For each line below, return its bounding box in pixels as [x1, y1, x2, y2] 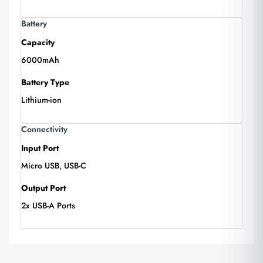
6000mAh [21, 54, 59, 66]
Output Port [21, 182, 66, 194]
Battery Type [21, 76, 69, 88]
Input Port [21, 142, 59, 154]
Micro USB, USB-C [21, 160, 86, 171]
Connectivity [21, 123, 68, 135]
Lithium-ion [21, 94, 62, 106]
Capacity [21, 36, 55, 48]
